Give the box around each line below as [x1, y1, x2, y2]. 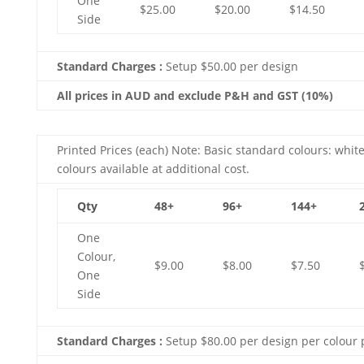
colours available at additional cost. [56, 160, 249, 176]
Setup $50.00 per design [165, 58, 298, 74]
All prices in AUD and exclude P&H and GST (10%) [56, 87, 333, 103]
